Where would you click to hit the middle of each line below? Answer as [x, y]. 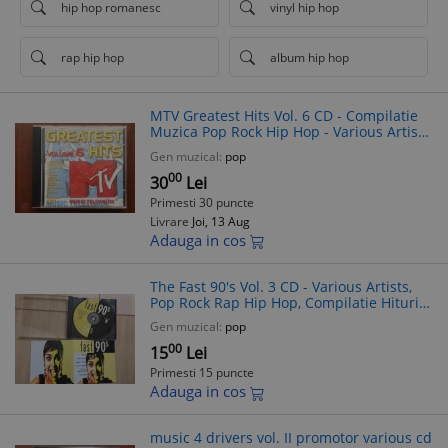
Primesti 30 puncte [202, 202]
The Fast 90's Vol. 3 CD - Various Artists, [281, 286]
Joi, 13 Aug [221, 221]
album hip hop [309, 57]
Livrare [171, 221]
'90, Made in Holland [218, 318]
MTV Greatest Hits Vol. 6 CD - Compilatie [284, 115]
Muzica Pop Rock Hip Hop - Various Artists [290, 131]
